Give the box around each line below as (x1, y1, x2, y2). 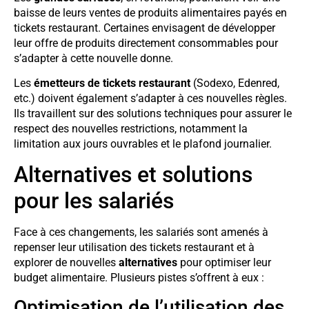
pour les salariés (14, 188, 174, 215)
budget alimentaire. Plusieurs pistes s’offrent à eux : (14, 271, 264, 285)
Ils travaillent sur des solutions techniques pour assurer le (14, 106, 292, 120)
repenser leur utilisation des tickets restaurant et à (14, 241, 255, 255)
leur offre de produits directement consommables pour (14, 36, 278, 50)
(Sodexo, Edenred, (190, 76, 279, 90)
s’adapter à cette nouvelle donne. (14, 51, 173, 65)
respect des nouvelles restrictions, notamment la (14, 121, 248, 135)
